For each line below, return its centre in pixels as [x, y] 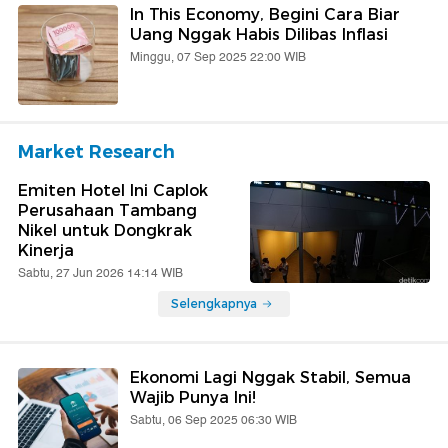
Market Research [96, 152]
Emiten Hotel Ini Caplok [113, 191]
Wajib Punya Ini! [193, 398]
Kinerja [46, 251]
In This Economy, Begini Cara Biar [265, 15]
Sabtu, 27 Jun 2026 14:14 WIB [100, 274]
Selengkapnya [214, 304]
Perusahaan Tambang [107, 211]
